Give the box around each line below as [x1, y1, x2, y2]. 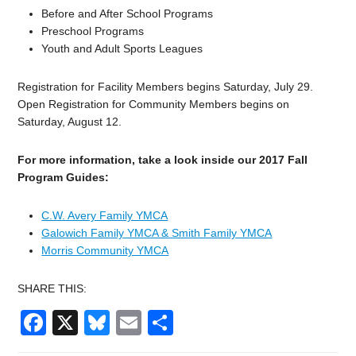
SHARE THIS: [17, 282, 87, 296]
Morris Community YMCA [41, 244, 169, 257]
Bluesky [110, 308, 199, 338]
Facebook [46, 308, 160, 338]
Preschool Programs [41, 25, 145, 38]
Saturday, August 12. [17, 115, 122, 129]
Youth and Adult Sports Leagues [41, 42, 203, 56]
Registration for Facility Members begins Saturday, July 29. [17, 80, 314, 94]
